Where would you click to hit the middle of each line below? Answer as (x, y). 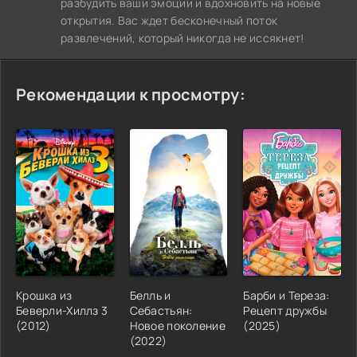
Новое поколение (177, 325)
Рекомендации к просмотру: (131, 94)
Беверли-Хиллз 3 (62, 310)
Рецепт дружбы (285, 310)
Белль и (150, 295)
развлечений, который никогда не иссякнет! (182, 37)
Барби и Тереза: (286, 295)
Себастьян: (161, 310)
